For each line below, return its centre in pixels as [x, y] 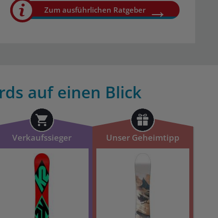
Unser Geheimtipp [143, 137]
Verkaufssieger [42, 137]
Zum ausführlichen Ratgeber [95, 10]
